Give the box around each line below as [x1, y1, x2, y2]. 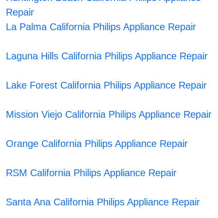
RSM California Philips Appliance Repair [6, 167, 177, 179]
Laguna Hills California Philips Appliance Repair [6, 51, 208, 62]
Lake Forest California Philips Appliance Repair [6, 80, 207, 91]
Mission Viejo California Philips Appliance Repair [6, 109, 212, 120]
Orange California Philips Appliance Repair [6, 138, 188, 149]
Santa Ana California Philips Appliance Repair [6, 197, 200, 208]
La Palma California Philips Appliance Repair [6, 21, 197, 33]
